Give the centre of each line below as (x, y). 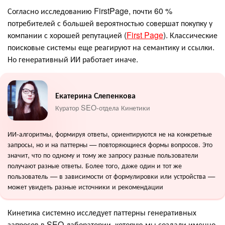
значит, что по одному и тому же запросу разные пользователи (103, 154)
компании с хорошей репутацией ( (67, 35)
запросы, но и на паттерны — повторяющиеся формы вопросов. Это (110, 144)
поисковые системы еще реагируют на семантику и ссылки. (111, 47)
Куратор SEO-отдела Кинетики (103, 107)
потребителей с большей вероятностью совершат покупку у (110, 23)
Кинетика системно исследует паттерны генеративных (102, 212)
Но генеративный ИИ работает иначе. (73, 59)
